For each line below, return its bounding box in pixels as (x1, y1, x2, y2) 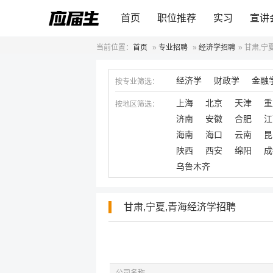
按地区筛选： (115, 100, 159, 108)
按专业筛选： (115, 77, 159, 86)
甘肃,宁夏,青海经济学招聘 (124, 202, 236, 212)
